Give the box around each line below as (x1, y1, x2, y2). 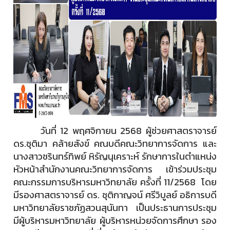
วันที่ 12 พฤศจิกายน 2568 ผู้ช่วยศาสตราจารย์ (13, 123, 217, 138)
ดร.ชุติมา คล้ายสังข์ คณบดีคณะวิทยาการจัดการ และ (13, 136, 217, 150)
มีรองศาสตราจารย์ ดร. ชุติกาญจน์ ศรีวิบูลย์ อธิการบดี (13, 187, 217, 202)
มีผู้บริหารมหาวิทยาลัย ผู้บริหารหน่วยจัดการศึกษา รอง (13, 213, 217, 227)
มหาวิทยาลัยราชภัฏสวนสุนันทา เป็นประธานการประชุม (13, 200, 217, 215)
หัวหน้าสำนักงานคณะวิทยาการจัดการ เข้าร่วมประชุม (13, 162, 217, 176)
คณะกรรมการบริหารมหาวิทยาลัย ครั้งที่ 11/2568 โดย (13, 175, 217, 189)
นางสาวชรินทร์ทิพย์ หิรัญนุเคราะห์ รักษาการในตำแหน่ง (13, 149, 217, 163)
